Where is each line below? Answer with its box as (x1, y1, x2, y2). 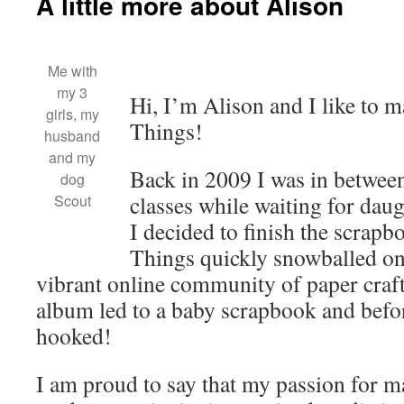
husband (44, 125, 100, 146)
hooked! (36, 320, 112, 351)
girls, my (45, 104, 99, 124)
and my (49, 147, 96, 168)
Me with (47, 60, 97, 81)
